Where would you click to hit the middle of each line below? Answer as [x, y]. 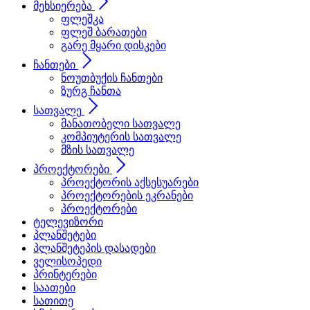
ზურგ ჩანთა [91, 91]
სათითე [53, 301]
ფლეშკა [82, 19]
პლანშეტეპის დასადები [94, 248]
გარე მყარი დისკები [113, 45]
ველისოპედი [67, 261]
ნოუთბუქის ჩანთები [112, 78]
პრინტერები [65, 274]
